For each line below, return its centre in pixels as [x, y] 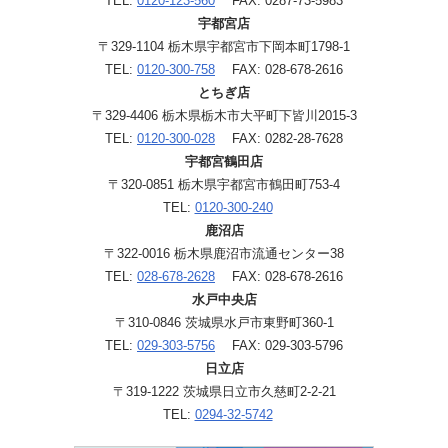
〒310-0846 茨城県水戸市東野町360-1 [224, 322]
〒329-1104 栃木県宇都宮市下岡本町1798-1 [224, 46]
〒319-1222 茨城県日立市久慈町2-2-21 [224, 391]
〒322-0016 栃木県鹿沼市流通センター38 [224, 253]
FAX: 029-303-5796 [279, 345]
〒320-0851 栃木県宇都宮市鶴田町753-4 [224, 184]
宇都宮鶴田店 [224, 161]
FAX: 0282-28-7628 [279, 138]
